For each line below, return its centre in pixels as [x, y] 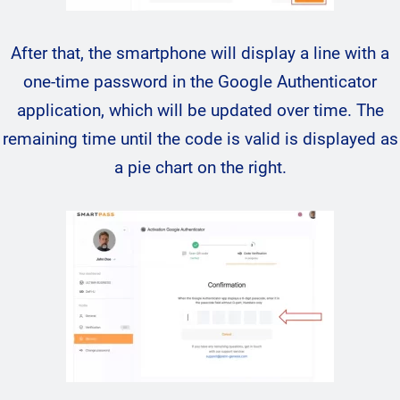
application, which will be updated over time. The [200, 110]
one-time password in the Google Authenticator [200, 82]
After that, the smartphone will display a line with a [200, 53]
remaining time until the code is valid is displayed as [200, 139]
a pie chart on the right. [200, 167]
